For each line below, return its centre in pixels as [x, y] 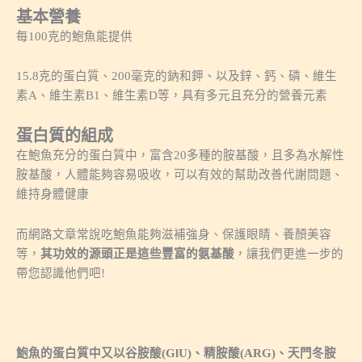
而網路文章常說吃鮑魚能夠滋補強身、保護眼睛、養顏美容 [174, 234]
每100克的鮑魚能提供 [74, 36]
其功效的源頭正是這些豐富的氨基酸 [137, 253]
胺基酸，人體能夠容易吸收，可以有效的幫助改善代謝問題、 [180, 175]
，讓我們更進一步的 [289, 253]
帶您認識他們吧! [61, 273]
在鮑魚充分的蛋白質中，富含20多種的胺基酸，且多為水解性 [180, 155]
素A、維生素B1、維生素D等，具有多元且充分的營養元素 [172, 96]
